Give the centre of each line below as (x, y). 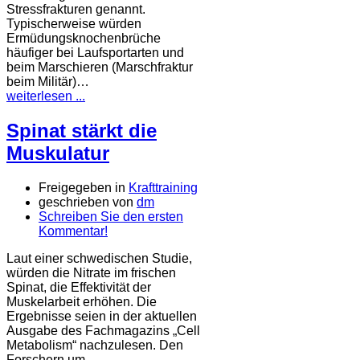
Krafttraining (163, 188)
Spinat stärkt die (82, 131)
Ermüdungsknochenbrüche (84, 39)
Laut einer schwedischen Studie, (99, 259)
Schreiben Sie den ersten (111, 217)
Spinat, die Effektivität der (79, 288)
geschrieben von (88, 202)
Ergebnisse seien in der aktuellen (102, 317)
